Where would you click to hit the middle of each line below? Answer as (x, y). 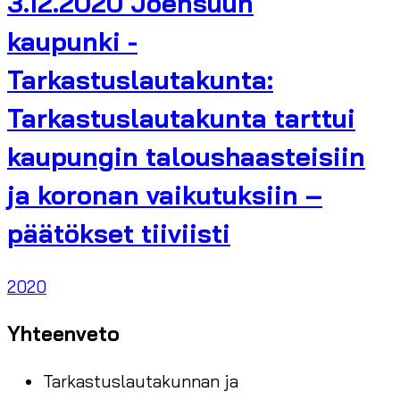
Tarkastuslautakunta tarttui (181, 118)
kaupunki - (72, 42)
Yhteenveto (63, 333)
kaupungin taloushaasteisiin (186, 157)
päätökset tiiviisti (119, 233)
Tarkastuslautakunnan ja (141, 382)
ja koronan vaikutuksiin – (165, 195)
